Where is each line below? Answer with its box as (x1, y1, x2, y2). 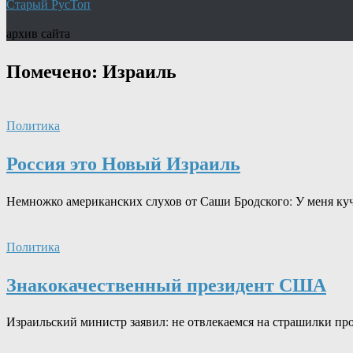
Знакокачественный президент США (6, 269, 326, 298)
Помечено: (6, 56, 102, 84)
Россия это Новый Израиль (6, 148, 240, 176)
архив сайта (6, 24, 70, 41)
